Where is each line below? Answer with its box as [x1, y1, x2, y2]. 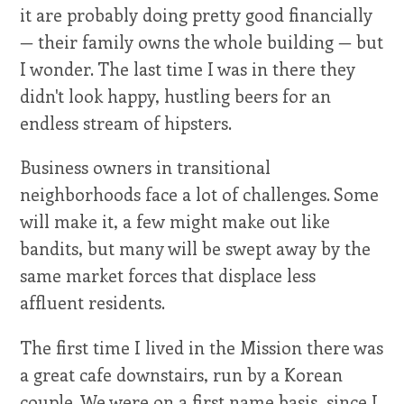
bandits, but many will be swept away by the [20, 236, 372, 261]
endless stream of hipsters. [20, 111, 233, 135]
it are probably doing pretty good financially [20, 3, 373, 27]
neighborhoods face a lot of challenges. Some [20, 182, 380, 207]
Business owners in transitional [20, 155, 271, 179]
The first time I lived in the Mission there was [20, 335, 384, 359]
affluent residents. [20, 290, 166, 315]
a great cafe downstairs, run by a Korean [20, 362, 344, 386]
